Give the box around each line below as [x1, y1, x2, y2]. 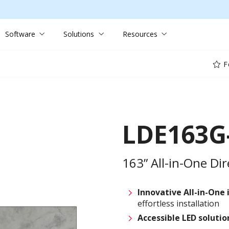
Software [5, 29, 35, 39]
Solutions [63, 29, 95, 39]
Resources [122, 29, 157, 39]
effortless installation [138, 197, 219, 209]
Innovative [138, 186, 181, 198]
